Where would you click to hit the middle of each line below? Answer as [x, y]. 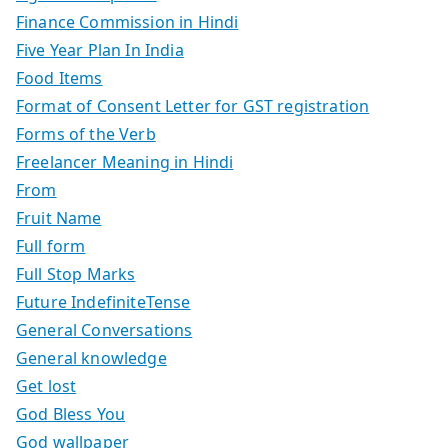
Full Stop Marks [76, 273]
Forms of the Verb [86, 133]
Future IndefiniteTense [103, 301]
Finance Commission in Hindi [127, 21]
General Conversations [104, 329]
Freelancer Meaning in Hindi [125, 161]
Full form [51, 245]
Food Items [59, 77]
